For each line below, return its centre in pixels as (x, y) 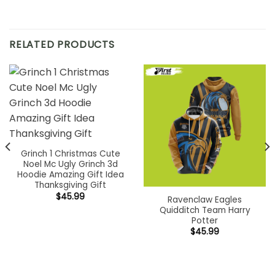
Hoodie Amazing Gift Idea (70, 175)
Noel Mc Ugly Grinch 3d (70, 165)
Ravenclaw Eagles (205, 199)
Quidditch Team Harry (205, 210)
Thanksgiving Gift (70, 185)
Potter (205, 220)
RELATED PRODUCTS (62, 45)
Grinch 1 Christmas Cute (70, 154)
